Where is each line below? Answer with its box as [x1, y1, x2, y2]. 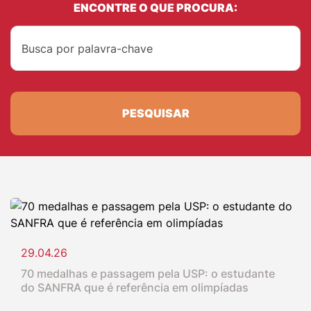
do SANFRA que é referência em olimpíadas [21, 280, 249, 295]
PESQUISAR [121, 106, 190, 121]
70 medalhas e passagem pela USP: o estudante [21, 267, 275, 281]
